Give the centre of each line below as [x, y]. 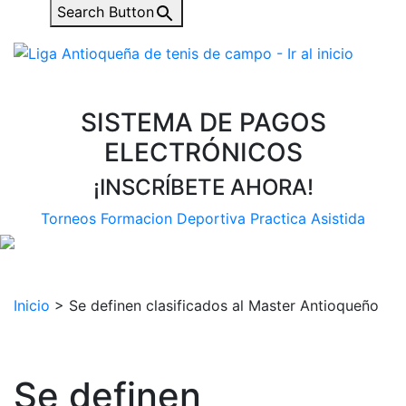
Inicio [32, 306]
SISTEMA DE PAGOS [203, 123]
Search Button [106, 12]
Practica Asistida [308, 219]
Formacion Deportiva [173, 219]
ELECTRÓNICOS [203, 153]
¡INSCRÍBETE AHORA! [203, 188]
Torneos [68, 219]
